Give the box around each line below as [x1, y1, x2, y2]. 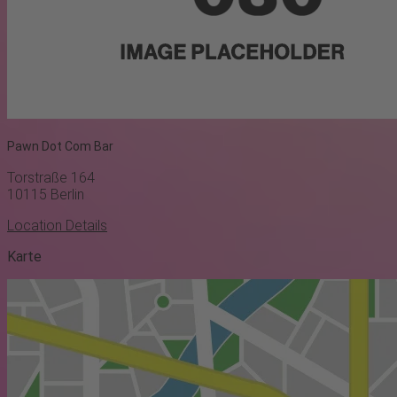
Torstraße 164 [7, 169, 95, 187]
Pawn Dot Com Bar [7, 138, 113, 153]
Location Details [7, 217, 107, 235]
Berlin [51, 186, 84, 204]
